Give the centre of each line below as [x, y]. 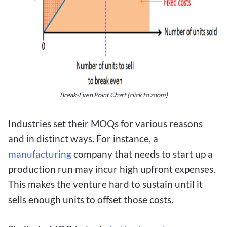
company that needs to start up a [142, 154]
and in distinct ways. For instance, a [83, 139]
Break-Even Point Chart [93, 95]
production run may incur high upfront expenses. [112, 169]
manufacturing [40, 154]
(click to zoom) [147, 95]
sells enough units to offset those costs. [91, 200]
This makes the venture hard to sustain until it [105, 184]
